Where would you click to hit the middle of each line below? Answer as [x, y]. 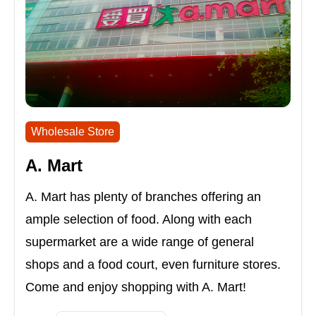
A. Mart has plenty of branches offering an [143, 197]
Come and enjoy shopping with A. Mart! [136, 287]
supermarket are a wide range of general [140, 242]
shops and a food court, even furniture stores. [153, 265]
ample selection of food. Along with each [139, 220]
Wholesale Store [73, 132]
